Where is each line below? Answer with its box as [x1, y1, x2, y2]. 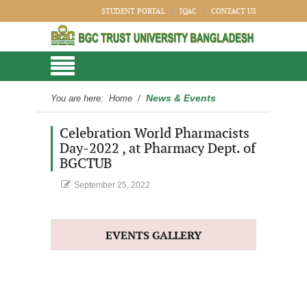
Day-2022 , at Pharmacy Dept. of [60, 140, 256, 157]
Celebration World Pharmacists [60, 125, 249, 142]
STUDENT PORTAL [101, 7, 165, 16]
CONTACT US [211, 7, 256, 16]
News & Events [146, 93, 216, 103]
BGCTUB [60, 156, 112, 172]
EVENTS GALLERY [106, 230, 201, 243]
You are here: [51, 93, 106, 103]
